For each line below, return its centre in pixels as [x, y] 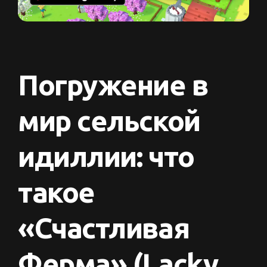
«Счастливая [104, 228]
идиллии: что [106, 156]
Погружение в [113, 85]
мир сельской [109, 121]
